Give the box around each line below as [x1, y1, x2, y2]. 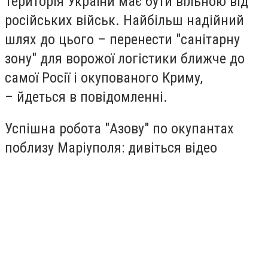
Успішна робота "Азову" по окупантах [5, 120, 234, 138]
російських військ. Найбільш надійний [5, 11, 244, 29]
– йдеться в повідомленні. [5, 88, 167, 105]
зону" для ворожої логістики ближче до [5, 50, 245, 67]
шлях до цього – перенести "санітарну [5, 31, 240, 48]
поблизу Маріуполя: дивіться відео [5, 139, 217, 157]
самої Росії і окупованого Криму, [5, 69, 203, 86]
